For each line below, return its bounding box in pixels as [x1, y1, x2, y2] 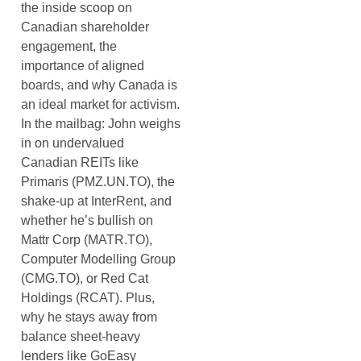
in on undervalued [21, 135, 124, 150]
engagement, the [21, 39, 117, 53]
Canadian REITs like [21, 155, 139, 169]
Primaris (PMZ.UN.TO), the [21, 174, 175, 189]
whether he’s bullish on [21, 213, 153, 227]
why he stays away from [21, 309, 157, 324]
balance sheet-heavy [21, 329, 140, 343]
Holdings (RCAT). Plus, [21, 290, 155, 305]
